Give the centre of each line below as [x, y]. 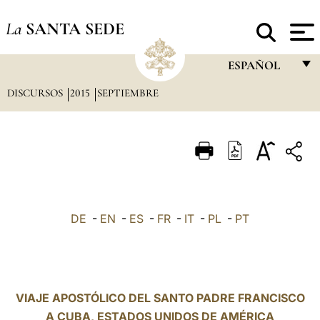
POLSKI [246, 260]
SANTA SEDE [75, 29]
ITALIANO [251, 149]
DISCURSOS [36, 93]
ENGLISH [250, 121]
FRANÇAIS [254, 93]
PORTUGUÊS [260, 177]
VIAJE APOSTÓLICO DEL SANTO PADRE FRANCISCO [160, 298]
